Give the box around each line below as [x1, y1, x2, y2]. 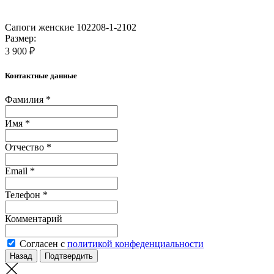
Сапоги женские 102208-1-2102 [5, 21, 136, 32]
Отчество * [5, 142, 51, 153]
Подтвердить [45, 251, 93, 261]
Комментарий [5, 213, 62, 224]
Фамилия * [5, 94, 51, 105]
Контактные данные [5, 70, 77, 80]
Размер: [5, 32, 36, 43]
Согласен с [20, 239, 67, 250]
